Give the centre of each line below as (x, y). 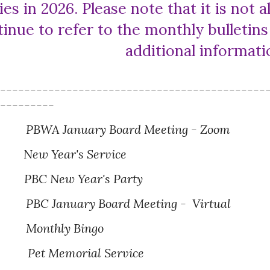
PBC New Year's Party (84, 179)
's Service (102, 154)
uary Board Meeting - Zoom (156, 129)
